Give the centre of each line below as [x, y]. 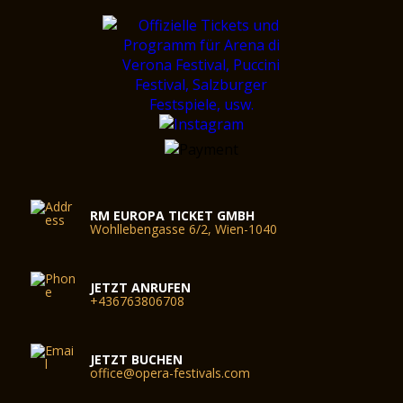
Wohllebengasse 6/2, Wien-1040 [184, 229]
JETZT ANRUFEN [141, 287]
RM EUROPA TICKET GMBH [173, 215]
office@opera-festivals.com [170, 373]
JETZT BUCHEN [137, 359]
